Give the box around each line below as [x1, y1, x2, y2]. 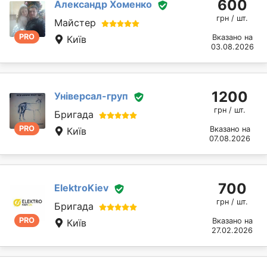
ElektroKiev [54, 182, 108, 194]
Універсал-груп [54, 90, 128, 103]
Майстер [54, 17, 96, 29]
